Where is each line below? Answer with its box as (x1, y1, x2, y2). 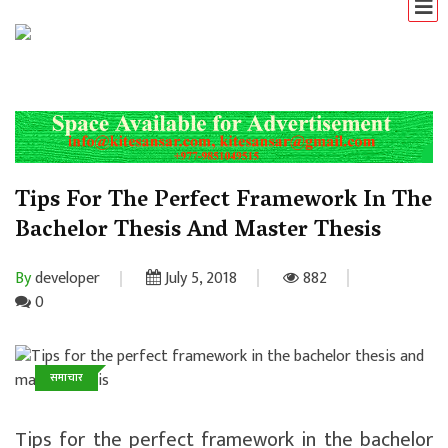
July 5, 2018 (161, 264, 237, 292)
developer (31, 264, 100, 292)
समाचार (50, 368, 83, 387)
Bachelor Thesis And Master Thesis (15, 210, 381, 253)
